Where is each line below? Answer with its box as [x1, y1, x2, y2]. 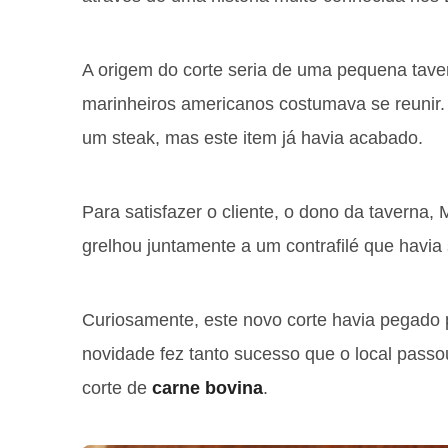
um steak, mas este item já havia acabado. [82, 128, 423, 148]
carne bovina [152, 378, 263, 398]
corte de [82, 378, 152, 398]
